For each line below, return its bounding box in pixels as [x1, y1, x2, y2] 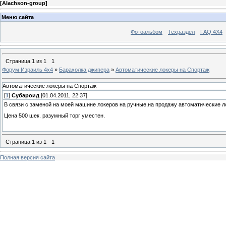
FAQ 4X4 [200, 28, 222, 35]
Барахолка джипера [59, 66, 109, 73]
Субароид [12, 92, 39, 98]
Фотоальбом [131, 28, 162, 35]
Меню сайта [2, 14, 34, 20]
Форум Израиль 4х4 [2, 66, 53, 73]
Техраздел [168, 28, 195, 35]
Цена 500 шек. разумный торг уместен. [4, 112, 105, 119]
